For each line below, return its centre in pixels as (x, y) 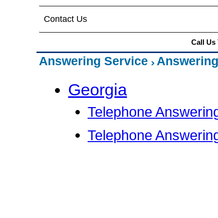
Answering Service (93, 61)
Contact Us (65, 19)
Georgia (98, 90)
